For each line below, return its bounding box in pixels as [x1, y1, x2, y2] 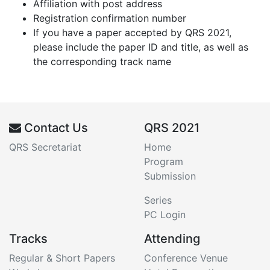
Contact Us [21, 121, 88, 136]
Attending [144, 231, 200, 246]
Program [144, 155, 183, 168]
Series [144, 194, 172, 207]
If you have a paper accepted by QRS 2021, [33, 27, 231, 39]
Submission [144, 170, 196, 183]
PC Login [144, 209, 186, 221]
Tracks [9, 231, 48, 246]
